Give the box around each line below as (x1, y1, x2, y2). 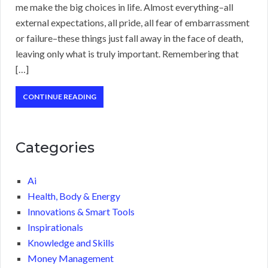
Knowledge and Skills (28, 237, 114, 249)
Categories (16, 139, 95, 157)
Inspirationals (28, 221, 83, 233)
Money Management (28, 252, 114, 264)
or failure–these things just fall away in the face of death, (16, 32, 243, 44)
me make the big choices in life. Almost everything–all (16, 1, 233, 13)
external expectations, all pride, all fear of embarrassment (16, 17, 249, 29)
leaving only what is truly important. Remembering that (16, 48, 239, 60)
